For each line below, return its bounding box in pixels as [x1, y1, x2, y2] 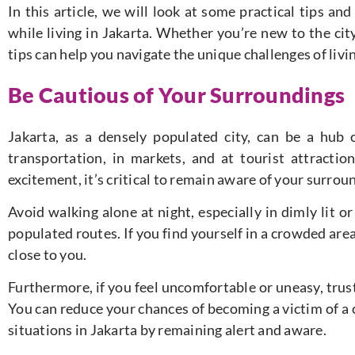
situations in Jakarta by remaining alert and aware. [8, 321, 326, 339]
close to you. [8, 246, 87, 264]
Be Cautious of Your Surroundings [8, 82, 345, 109]
